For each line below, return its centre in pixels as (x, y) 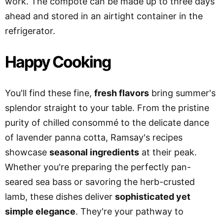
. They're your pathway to (129, 211)
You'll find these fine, (50, 93)
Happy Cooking (58, 62)
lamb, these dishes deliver (60, 196)
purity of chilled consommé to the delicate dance (107, 122)
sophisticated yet (153, 196)
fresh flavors (122, 93)
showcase (27, 152)
